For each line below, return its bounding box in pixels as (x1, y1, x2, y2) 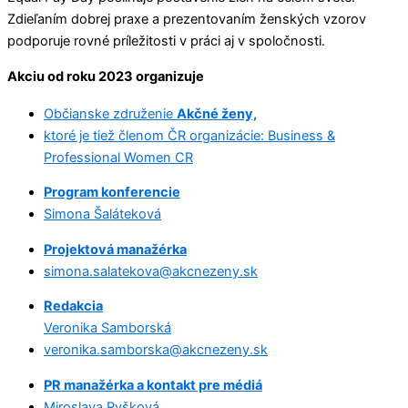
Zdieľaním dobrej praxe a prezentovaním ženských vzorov (7, 10, 366, 27)
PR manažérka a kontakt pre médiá (44, 376, 262, 393)
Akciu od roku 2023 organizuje (7, 68, 204, 86)
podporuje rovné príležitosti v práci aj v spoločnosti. (7, 32, 325, 49)
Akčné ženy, (177, 105, 257, 122)
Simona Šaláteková (44, 206, 161, 223)
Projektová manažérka (44, 240, 187, 258)
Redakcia (44, 298, 103, 315)
